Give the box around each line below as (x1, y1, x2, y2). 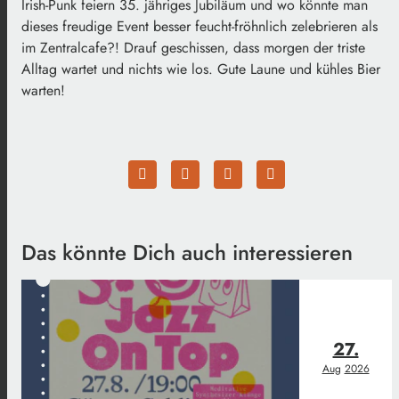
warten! (21, 79, 65, 101)
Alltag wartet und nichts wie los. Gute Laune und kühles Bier (21, 58, 380, 79)
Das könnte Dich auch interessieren (21, 236, 353, 268)
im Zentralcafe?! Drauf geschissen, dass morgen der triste (21, 37, 365, 58)
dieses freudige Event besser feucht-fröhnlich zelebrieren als (21, 15, 378, 37)
